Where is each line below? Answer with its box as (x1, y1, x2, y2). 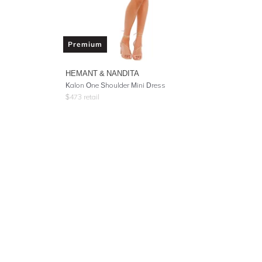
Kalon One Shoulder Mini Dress (65, 81, 166, 89)
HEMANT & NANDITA (65, 68, 139, 78)
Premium (68, 40, 102, 49)
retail (82, 92, 99, 101)
